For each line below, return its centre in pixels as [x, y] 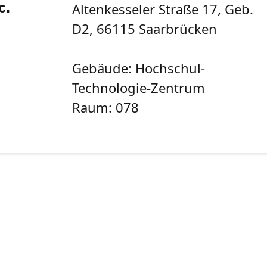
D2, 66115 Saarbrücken [145, 28]
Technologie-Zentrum [139, 87]
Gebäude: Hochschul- [139, 68]
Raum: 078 [106, 107]
